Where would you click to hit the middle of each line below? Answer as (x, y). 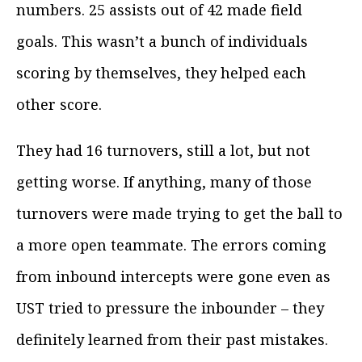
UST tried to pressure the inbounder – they (170, 308)
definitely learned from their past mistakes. (172, 340)
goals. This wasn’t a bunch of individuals (162, 42)
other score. (59, 105)
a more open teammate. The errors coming (171, 245)
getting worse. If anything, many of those (164, 182)
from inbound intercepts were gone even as (173, 277)
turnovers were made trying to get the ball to (179, 214)
